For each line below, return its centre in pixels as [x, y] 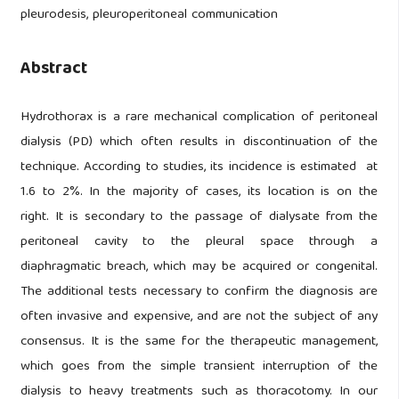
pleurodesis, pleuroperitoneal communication [149, 16]
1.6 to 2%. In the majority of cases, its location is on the [199, 193]
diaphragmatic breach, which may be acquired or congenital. [199, 268]
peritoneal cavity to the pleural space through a [199, 243]
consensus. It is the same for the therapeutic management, [199, 342]
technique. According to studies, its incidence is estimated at [199, 168]
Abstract [53, 70]
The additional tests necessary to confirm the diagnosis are [199, 293]
